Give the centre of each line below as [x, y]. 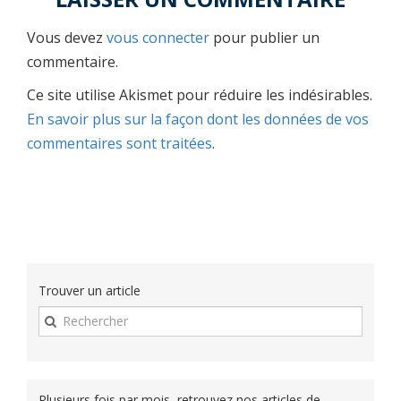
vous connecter [158, 37]
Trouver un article [90, 290]
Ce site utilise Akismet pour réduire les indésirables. [200, 94]
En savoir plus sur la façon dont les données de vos [198, 119]
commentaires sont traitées [119, 143]
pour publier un [264, 37]
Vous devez [67, 37]
